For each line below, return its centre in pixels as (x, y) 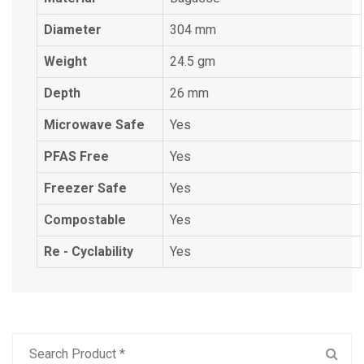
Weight (65, 61)
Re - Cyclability (89, 251)
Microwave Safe (94, 125)
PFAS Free (76, 156)
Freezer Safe (85, 188)
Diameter (73, 30)
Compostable (85, 220)
